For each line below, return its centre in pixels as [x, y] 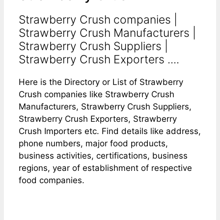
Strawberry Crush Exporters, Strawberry [98, 119]
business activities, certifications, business [103, 155]
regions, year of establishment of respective [105, 168]
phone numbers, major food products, [93, 143]
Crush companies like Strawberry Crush [96, 94]
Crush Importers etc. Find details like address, [110, 131]
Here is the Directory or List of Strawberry [101, 82]
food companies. [52, 180]
